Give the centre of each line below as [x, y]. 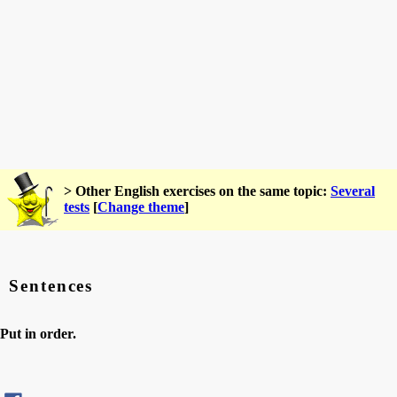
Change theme [141, 207]
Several [353, 191]
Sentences [51, 285]
